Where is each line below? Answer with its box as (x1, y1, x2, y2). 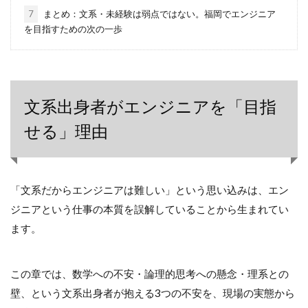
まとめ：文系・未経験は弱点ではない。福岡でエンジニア (41, 8, 276, 19)
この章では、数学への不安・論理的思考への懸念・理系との (10, 267, 289, 280)
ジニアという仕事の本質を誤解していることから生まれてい (10, 202, 289, 215)
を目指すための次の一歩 (23, 23, 122, 34)
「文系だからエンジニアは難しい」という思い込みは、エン (10, 183, 289, 196)
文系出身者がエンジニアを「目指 (24, 96, 276, 116)
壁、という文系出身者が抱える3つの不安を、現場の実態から (10, 287, 295, 300)
